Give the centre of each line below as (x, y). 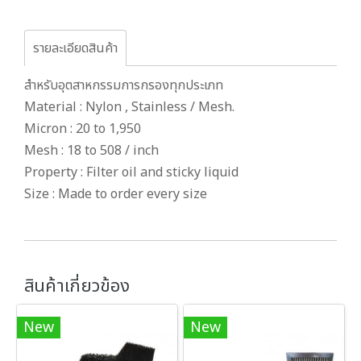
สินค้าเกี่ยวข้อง (77, 286)
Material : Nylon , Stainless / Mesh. (129, 107)
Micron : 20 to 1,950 (83, 129)
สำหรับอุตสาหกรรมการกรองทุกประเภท (124, 85)
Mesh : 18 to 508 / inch (91, 150)
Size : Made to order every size (116, 194)
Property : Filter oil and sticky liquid (131, 172)
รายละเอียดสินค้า (75, 48)
